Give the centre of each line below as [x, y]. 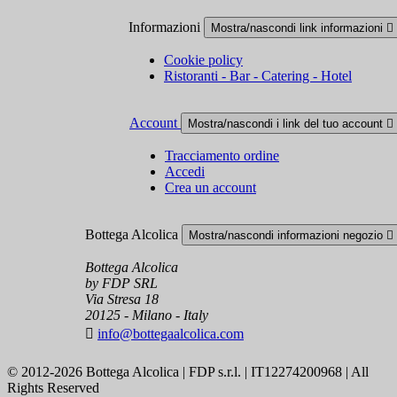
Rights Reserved [53, 388]
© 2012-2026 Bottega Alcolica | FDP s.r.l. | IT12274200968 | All [188, 372]
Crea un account [210, 187]
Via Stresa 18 [122, 299]
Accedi [185, 171]
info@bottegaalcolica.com [171, 334]
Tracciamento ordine [222, 156]
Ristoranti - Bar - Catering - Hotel [258, 76]
